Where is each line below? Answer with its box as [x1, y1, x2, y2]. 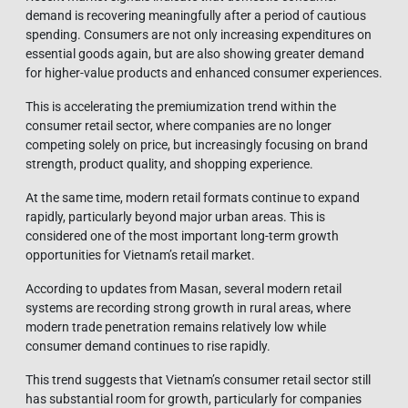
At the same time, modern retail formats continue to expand [25, 189, 360, 205]
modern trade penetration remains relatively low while [25, 319, 326, 334]
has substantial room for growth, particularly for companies [25, 391, 362, 406]
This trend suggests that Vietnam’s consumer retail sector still [25, 372, 371, 387]
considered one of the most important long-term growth [25, 228, 339, 243]
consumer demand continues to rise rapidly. [25, 338, 270, 353]
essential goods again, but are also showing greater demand [25, 46, 364, 61]
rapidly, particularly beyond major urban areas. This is [25, 209, 325, 224]
